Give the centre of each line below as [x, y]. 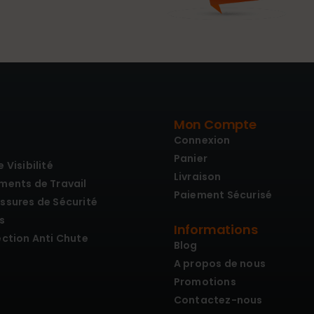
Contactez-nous [218, 300]
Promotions [205, 281]
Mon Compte [215, 124]
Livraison [197, 176]
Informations [216, 229]
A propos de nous [220, 263]
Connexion [202, 140]
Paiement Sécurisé [223, 194]
